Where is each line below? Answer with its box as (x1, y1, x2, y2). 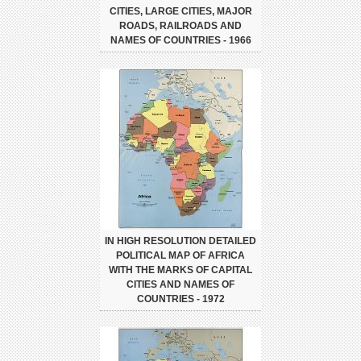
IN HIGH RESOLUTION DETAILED (105, 235, 256, 247)
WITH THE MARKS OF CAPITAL (109, 264, 252, 276)
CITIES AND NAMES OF (127, 279, 234, 291)
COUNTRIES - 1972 (136, 293, 225, 305)
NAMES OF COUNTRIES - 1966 (110, 35, 251, 47)
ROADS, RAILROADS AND (119, 20, 242, 32)
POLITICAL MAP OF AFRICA (116, 250, 245, 262)
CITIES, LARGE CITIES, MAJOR (109, 6, 252, 18)
